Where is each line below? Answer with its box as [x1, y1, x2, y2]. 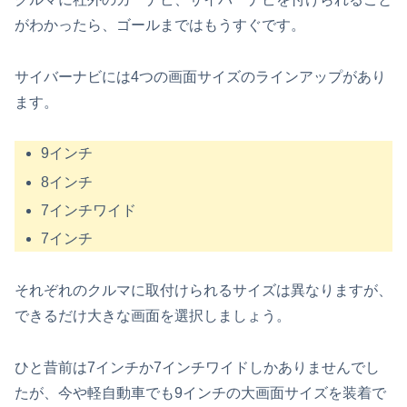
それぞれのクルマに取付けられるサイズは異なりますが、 [15, 282, 392, 298]
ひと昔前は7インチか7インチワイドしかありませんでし [15, 359, 380, 375]
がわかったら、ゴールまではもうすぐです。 [15, 16, 305, 33]
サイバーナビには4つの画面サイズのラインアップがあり [15, 68, 386, 84]
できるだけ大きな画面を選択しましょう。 [15, 307, 291, 323]
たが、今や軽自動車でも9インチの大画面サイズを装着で [15, 384, 386, 401]
